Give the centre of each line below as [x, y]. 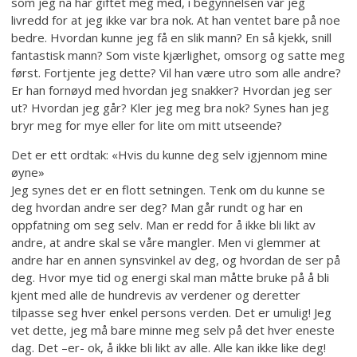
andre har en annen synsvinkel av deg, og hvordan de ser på [176, 260]
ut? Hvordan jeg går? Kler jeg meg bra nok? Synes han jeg [171, 108]
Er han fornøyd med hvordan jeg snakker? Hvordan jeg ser [172, 90]
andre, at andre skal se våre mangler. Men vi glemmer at [166, 243]
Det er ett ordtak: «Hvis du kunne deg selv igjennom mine [170, 155]
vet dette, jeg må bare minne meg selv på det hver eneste [173, 330]
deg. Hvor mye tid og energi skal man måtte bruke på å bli [171, 278]
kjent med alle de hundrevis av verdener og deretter [156, 295]
